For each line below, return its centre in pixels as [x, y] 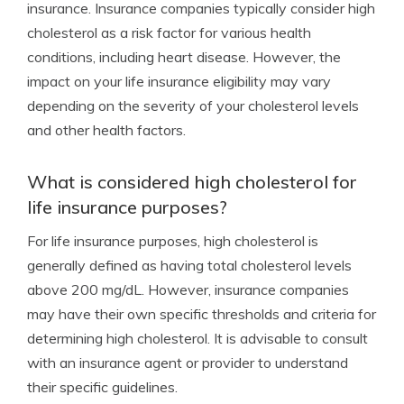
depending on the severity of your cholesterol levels [193, 106]
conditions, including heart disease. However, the [184, 57]
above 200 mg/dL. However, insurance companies [188, 289]
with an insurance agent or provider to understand [188, 363]
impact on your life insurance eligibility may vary [179, 81]
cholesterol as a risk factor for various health [169, 32]
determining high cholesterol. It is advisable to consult [197, 338]
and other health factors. [106, 130]
